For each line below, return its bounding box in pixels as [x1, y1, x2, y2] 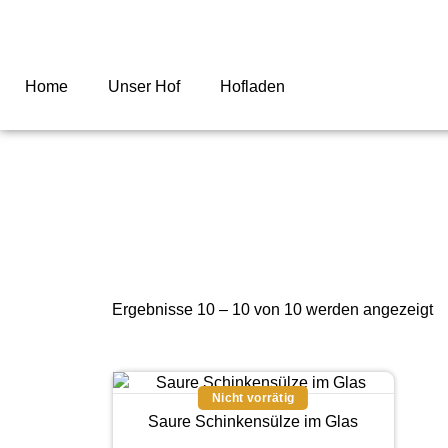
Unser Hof [108, 78, 180, 95]
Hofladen [220, 78, 285, 95]
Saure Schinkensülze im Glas [148, 413, 359, 430]
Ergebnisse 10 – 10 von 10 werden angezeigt [112, 301, 433, 318]
